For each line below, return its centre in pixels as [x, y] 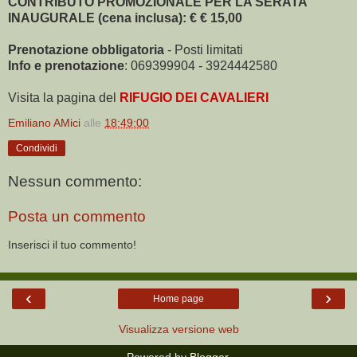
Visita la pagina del [64, 97]
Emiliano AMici [44, 122]
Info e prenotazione [66, 65]
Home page [178, 298]
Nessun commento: [75, 182]
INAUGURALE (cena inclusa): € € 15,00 [125, 18]
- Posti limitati [204, 49]
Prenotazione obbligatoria [86, 49]
